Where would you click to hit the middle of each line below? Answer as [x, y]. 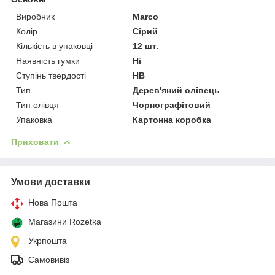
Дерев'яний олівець [176, 90]
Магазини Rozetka [65, 221]
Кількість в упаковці [54, 46]
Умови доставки [51, 182]
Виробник [35, 16]
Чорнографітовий [172, 105]
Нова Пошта [53, 202]
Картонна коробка [172, 119]
